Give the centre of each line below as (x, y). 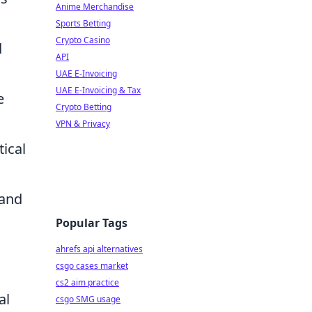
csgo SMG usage (88, 299)
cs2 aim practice (87, 282)
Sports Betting (83, 23)
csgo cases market (92, 266)
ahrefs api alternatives (99, 249)
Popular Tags (92, 223)
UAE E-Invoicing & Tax (98, 90)
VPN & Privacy (83, 124)
